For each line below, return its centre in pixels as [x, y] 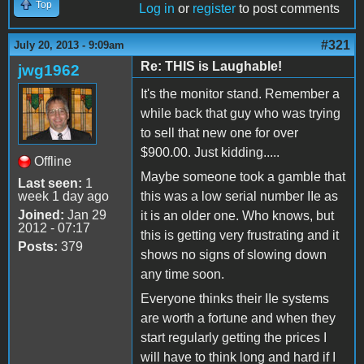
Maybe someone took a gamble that [243, 176]
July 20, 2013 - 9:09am [69, 45]
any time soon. [182, 274]
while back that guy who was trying [240, 113]
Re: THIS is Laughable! [211, 66]
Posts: [38, 246]
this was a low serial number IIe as [239, 196]
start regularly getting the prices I [234, 337]
